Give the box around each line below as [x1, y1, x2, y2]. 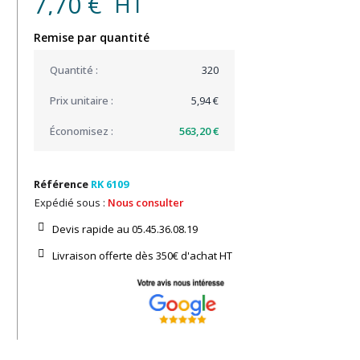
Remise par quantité [34, 29, 149, 45]
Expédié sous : [35, 194, 108, 210]
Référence [34, 176, 88, 191]
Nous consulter [108, 194, 184, 210]
